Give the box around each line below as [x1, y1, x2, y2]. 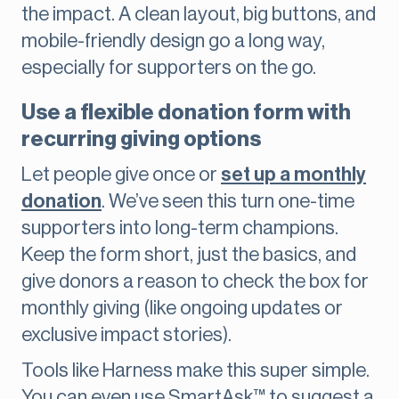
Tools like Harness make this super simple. [21, 361, 370, 381]
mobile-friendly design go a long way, [21, 31, 325, 52]
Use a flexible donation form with [21, 102, 351, 124]
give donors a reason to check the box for [21, 272, 369, 292]
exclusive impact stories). [21, 325, 232, 346]
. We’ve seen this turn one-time [102, 191, 354, 212]
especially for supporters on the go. [21, 58, 316, 78]
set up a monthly [221, 165, 366, 185]
